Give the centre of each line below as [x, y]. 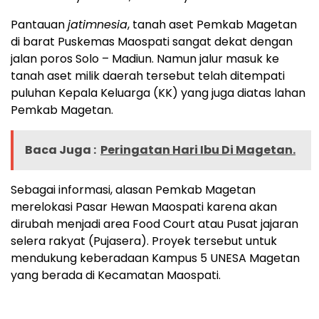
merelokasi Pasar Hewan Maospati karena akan [144, 206]
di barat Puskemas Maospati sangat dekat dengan [152, 41]
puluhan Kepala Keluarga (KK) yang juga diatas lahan [158, 93]
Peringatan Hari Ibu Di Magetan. [198, 150]
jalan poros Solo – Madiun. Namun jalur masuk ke [145, 58]
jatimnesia [98, 24]
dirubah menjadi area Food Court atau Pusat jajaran [155, 224]
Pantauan [39, 24]
